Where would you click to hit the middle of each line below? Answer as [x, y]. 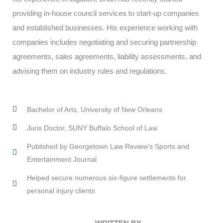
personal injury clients [61, 190]
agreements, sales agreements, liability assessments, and [107, 56]
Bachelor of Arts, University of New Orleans [94, 109]
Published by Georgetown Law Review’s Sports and [108, 146]
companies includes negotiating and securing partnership [104, 42]
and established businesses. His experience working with [105, 27]
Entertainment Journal [61, 159]
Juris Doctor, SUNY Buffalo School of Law [92, 128]
